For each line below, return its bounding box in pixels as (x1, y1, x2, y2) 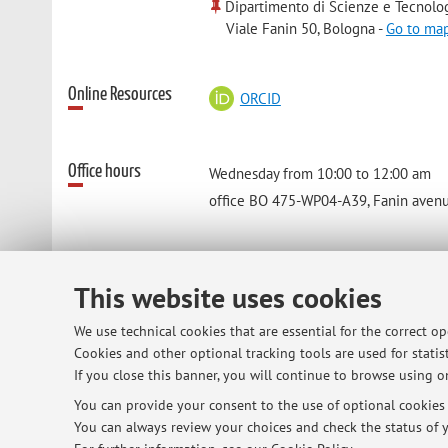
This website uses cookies (74, 279, 382, 316)
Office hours (68, 161, 142, 181)
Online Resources (68, 85, 173, 105)
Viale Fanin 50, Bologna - (225, 18, 386, 38)
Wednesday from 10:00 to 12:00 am (209, 163, 432, 183)
